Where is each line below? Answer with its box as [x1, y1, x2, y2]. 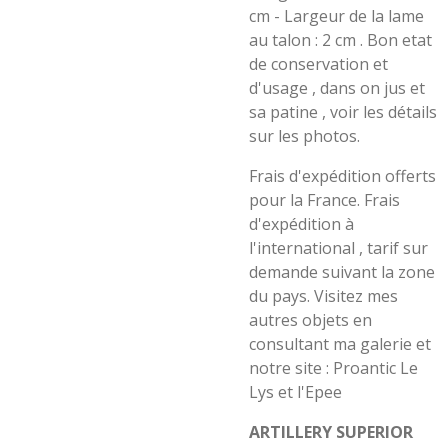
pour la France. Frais [249, 189, 400, 211]
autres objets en [249, 309, 372, 331]
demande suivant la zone [249, 261, 435, 283]
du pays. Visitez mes [249, 285, 398, 307]
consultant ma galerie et [249, 333, 431, 355]
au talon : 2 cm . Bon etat [249, 29, 432, 51]
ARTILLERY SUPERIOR [249, 421, 413, 443]
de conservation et [249, 53, 388, 75]
